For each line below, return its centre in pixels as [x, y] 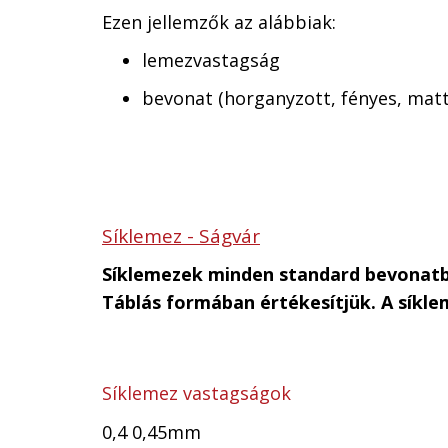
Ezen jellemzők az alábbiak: [219, 22]
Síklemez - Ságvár [181, 236]
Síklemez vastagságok [196, 393]
